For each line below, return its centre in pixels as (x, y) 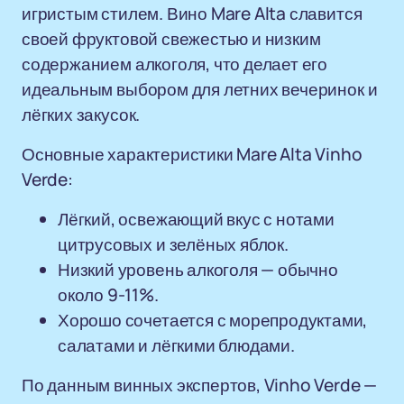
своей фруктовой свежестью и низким (171, 39)
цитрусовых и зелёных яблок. (173, 244)
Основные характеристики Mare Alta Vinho (192, 154)
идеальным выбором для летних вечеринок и (200, 89)
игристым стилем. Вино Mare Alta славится (192, 14)
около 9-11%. (108, 295)
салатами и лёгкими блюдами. (176, 345)
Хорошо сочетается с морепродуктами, (213, 320)
